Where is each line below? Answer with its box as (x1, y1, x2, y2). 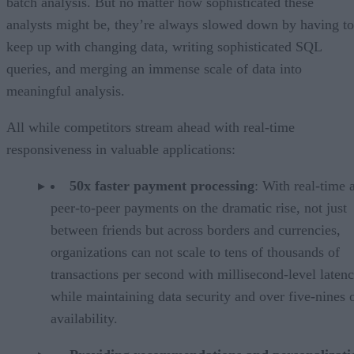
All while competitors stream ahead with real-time (6, 119, 295, 135)
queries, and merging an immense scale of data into (6, 60, 302, 77)
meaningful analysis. (6, 82, 125, 99)
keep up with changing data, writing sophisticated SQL (6, 38, 322, 55)
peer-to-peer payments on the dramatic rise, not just (51, 199, 347, 216)
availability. (51, 310, 118, 326)
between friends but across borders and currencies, (51, 221, 341, 238)
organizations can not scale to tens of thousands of (51, 243, 340, 260)
